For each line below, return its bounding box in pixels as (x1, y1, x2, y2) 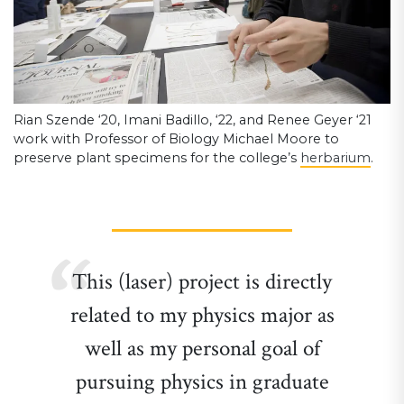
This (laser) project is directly (72, 267, 332, 298)
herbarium (300, 150, 371, 167)
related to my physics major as (69, 300, 335, 331)
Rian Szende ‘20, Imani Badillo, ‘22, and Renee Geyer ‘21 (14, 112, 372, 129)
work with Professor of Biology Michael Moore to (14, 131, 339, 148)
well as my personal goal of (84, 334, 320, 364)
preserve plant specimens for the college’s (14, 150, 300, 167)
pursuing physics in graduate (75, 367, 329, 398)
